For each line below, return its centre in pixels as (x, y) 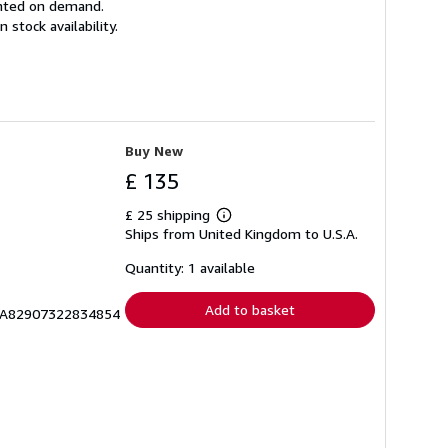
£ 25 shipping (169, 215)
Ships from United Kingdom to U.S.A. (241, 234)
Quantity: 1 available (190, 268)
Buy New (154, 151)
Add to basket (250, 310)
